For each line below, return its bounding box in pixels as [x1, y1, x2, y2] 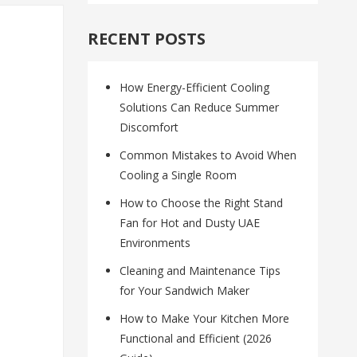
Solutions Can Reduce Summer [120, 100, 280, 116]
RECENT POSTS [88, 28, 206, 50]
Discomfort [120, 120, 179, 135]
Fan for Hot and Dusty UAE [120, 215, 261, 231]
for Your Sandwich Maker [120, 283, 250, 299]
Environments [120, 235, 191, 251]
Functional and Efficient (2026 [120, 331, 273, 347]
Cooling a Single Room [120, 167, 237, 183]
